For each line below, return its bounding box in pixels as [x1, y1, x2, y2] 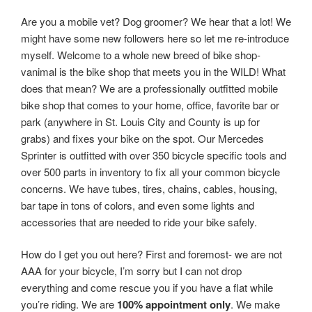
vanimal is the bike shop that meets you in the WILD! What [21, 63, 286, 79]
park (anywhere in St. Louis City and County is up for [21, 114, 260, 129]
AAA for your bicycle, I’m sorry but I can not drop [21, 263, 242, 279]
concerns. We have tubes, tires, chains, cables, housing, [21, 180, 277, 196]
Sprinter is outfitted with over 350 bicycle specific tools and [21, 147, 286, 162]
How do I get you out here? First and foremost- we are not [21, 247, 282, 262]
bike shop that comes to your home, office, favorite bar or [21, 97, 279, 112]
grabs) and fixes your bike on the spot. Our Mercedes [21, 130, 264, 146]
